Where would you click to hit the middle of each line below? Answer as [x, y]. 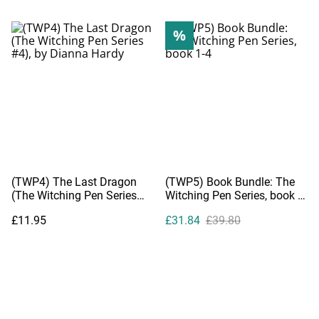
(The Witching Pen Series [74, 195]
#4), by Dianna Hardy [65, 209]
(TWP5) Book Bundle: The [230, 182]
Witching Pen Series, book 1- [236, 195]
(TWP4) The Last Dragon [74, 182]
